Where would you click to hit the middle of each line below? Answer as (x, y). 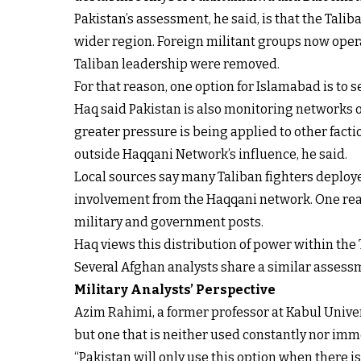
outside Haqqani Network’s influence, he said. (211, 155)
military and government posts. (169, 222)
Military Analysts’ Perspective (175, 290)
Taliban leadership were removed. (177, 64)
